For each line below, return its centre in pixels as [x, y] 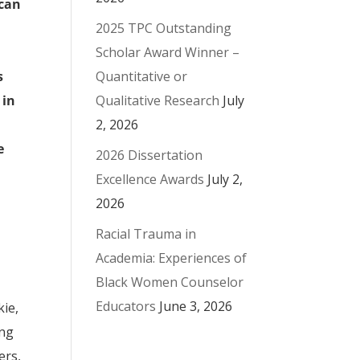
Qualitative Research [158, 100]
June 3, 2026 [196, 306]
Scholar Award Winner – [168, 52]
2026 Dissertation [149, 155]
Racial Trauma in [146, 233]
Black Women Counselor [170, 282]
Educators [126, 306]
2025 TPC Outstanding [164, 28]
